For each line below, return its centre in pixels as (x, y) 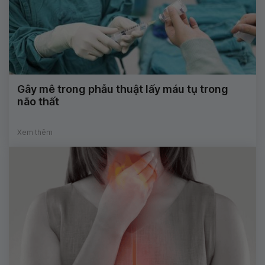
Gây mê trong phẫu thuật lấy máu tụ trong (123, 89)
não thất (38, 102)
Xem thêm (35, 132)
